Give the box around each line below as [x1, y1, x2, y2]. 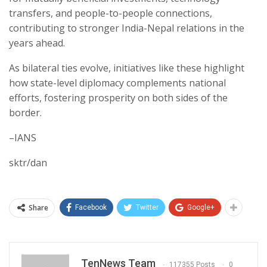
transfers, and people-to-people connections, [9, 7, 212, 20]
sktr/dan [9, 156, 47, 170]
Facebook [75, 203, 107, 212]
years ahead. [9, 36, 65, 50]
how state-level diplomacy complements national [9, 76, 226, 90]
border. [9, 106, 42, 120]
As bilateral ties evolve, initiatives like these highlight [9, 61, 244, 75]
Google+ [187, 203, 215, 212]
